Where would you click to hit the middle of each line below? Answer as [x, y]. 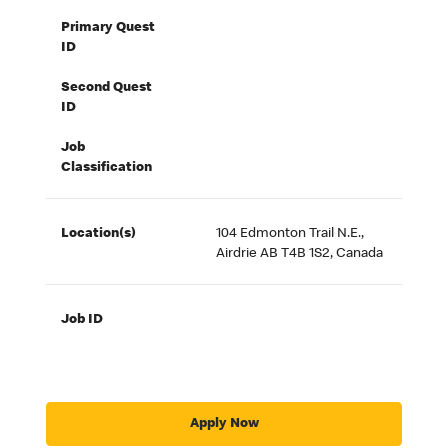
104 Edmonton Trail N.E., [290, 234]
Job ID [82, 320]
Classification [107, 168]
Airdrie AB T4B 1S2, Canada [300, 254]
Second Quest [107, 88]
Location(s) [99, 234]
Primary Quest [108, 28]
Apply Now [224, 423]
